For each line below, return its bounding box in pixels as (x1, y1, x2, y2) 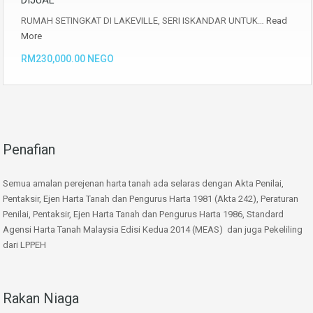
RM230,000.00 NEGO (21, 53, 114, 64)
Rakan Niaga (3, 290, 79, 307)
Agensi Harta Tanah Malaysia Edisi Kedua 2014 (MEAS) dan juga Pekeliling (3, 224, 303, 235)
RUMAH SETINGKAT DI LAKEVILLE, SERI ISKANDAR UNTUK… (21, 15, 266, 26)
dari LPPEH (3, 240, 46, 250)
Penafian (3, 141, 55, 158)
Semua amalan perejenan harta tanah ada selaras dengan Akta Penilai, (3, 178, 284, 189)
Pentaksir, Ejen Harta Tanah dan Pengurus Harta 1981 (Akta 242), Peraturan (3, 194, 298, 204)
